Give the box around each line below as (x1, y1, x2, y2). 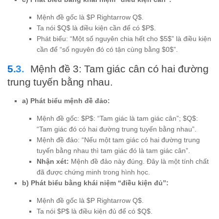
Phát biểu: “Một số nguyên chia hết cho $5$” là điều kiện (37, 34, 211, 43)
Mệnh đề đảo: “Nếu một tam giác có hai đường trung (37, 135, 200, 144)
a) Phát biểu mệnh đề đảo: (22, 96, 110, 105)
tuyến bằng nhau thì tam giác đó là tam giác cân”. (37, 146, 190, 154)
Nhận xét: (37, 157, 69, 165)
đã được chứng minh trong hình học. (37, 168, 150, 176)
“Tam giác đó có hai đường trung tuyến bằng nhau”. (37, 125, 197, 133)
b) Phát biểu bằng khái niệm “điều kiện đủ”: (22, 178, 169, 187)
